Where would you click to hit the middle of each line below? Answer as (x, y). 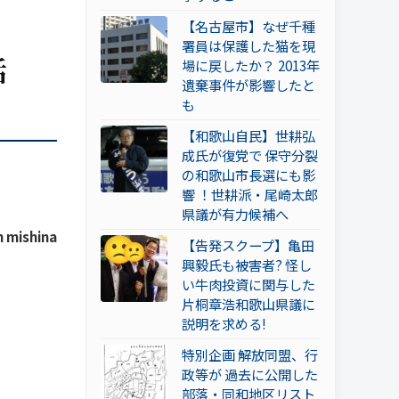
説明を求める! (224, 324)
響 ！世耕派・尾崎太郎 (250, 195)
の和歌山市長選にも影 (248, 175)
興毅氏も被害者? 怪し (247, 265)
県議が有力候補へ (235, 214)
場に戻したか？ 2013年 (251, 65)
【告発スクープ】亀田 (248, 245)
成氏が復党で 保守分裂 (250, 155)
